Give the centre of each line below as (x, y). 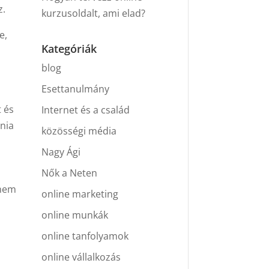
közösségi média (79, 131)
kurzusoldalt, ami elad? (93, 14)
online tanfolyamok (85, 236)
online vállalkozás (81, 257)
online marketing (80, 194)
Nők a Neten (69, 173)
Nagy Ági (61, 152)
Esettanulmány (75, 89)
